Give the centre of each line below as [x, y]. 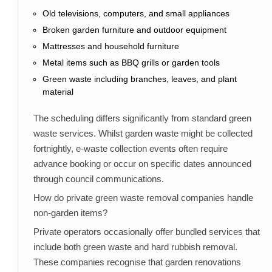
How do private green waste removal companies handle [143, 198]
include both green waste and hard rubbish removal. [135, 247]
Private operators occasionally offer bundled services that [146, 232]
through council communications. [98, 179]
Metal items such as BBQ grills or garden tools [131, 63]
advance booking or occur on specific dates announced [142, 164]
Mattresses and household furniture [110, 46]
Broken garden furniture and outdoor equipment [134, 30]
